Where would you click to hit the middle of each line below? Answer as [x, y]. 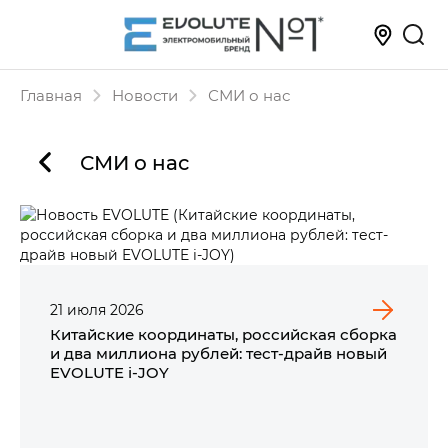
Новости [145, 95]
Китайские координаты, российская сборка [223, 334]
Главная [51, 95]
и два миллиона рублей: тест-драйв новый [218, 353]
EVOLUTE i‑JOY [109, 372]
